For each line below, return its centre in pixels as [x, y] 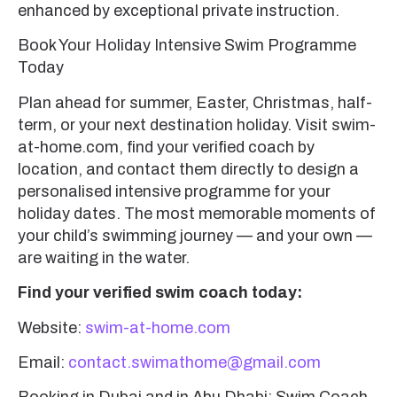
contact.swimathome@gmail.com [195, 362]
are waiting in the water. [104, 257]
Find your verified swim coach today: [162, 293]
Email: [43, 362]
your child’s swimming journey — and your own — [195, 235]
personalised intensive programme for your [174, 191]
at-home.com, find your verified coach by [166, 147]
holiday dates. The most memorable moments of [197, 213]
